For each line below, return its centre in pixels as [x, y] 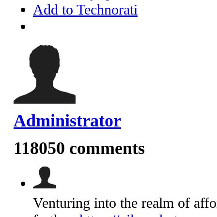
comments [105, 148]
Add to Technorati [85, 10]
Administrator [67, 121]
